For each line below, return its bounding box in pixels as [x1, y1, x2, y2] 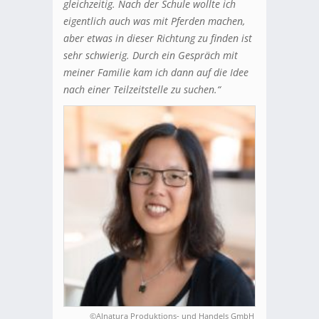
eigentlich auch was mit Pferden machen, [63, 14, 245, 28]
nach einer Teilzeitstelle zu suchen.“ [63, 82, 221, 96]
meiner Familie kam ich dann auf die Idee [63, 65, 249, 79]
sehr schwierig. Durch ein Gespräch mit [63, 48, 238, 62]
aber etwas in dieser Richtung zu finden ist [63, 31, 252, 45]
